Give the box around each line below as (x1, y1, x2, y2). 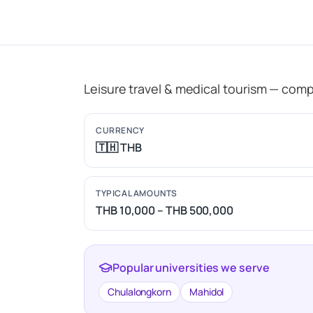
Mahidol (189, 285, 224, 298)
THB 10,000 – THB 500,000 (96, 203, 234, 218)
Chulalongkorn (108, 285, 171, 298)
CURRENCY (96, 124, 145, 136)
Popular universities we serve (112, 260, 270, 275)
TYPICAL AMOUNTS (96, 187, 177, 199)
